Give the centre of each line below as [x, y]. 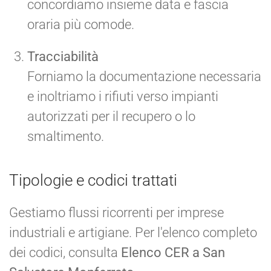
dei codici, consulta [65, 252]
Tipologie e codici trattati [93, 180]
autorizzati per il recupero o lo [111, 116]
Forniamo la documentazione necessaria [144, 76]
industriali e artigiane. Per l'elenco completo [133, 232]
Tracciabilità [63, 56]
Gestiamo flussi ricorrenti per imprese [116, 212]
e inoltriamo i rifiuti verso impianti [123, 96]
